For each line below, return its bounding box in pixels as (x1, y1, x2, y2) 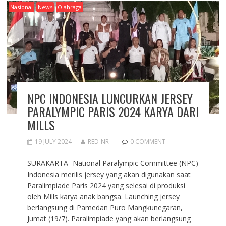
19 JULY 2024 (34, 137, 72, 146)
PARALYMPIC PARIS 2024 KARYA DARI (27, 102, 199, 121)
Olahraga (57, 3, 82, 11)
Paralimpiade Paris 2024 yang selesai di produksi (27, 181, 185, 191)
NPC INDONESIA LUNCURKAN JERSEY (27, 89, 193, 108)
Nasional (10, 3, 33, 11)
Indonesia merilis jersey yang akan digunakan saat (27, 169, 191, 180)
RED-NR (87, 137, 109, 146)
